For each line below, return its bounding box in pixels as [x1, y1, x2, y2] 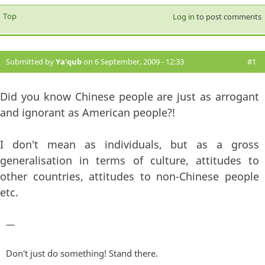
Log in [172, 11, 195, 22]
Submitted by [6, 56, 56, 67]
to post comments [194, 11, 261, 22]
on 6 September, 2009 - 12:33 [82, 56, 184, 67]
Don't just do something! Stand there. [6, 247, 158, 259]
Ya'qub [56, 56, 82, 67]
